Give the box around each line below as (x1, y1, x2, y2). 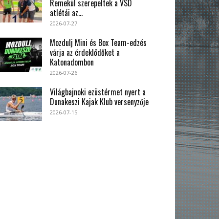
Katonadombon (50, 56, 94, 68)
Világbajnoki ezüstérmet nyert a (50, 86, 146, 98)
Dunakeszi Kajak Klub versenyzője (50, 96, 149, 108)
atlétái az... (50, 7, 83, 19)
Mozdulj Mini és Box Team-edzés (50, 37, 147, 49)
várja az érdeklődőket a (50, 46, 120, 59)
